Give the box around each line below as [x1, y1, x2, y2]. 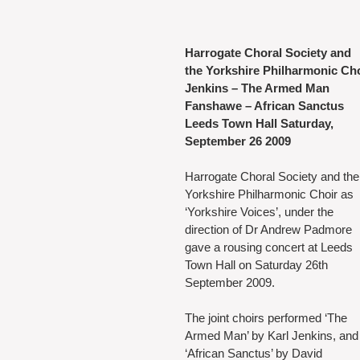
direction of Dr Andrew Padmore [185, 222, 355, 236]
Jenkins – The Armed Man [185, 80, 329, 95]
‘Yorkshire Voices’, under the [185, 204, 337, 219]
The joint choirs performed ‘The [185, 310, 350, 325]
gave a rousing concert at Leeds [185, 239, 356, 254]
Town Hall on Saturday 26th [185, 257, 331, 272]
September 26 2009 [185, 133, 291, 148]
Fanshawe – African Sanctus [185, 98, 344, 112]
